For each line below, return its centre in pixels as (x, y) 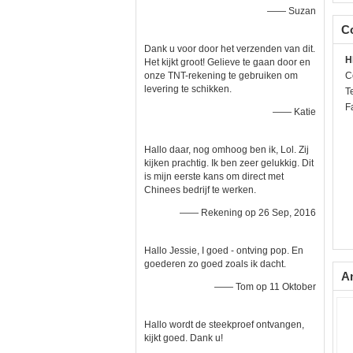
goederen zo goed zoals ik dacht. (215, 264)
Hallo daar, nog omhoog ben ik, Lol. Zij (227, 150)
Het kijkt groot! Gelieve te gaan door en (227, 62)
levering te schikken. (188, 89)
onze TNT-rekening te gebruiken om (221, 76)
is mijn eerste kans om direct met (214, 176)
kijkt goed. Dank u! (184, 338)
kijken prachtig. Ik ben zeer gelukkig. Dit (229, 163)
